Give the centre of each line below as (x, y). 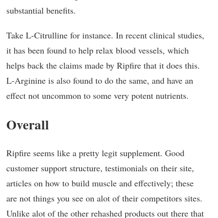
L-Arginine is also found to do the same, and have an (100, 80)
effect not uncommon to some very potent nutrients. (98, 95)
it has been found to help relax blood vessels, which (98, 50)
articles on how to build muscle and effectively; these (100, 183)
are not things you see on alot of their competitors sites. (104, 198)
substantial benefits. (41, 10)
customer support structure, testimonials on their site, (100, 168)
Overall (28, 124)
